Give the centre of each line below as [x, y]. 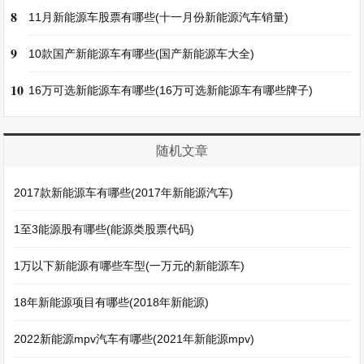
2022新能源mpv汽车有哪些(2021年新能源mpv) [134, 339]
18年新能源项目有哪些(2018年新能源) [112, 302]
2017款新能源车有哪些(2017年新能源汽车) [124, 193]
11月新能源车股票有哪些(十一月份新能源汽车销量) [159, 17]
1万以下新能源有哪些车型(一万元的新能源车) [130, 266]
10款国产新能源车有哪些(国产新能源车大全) [142, 54]
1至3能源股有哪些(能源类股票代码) [104, 229]
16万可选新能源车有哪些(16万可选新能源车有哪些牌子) [171, 90]
